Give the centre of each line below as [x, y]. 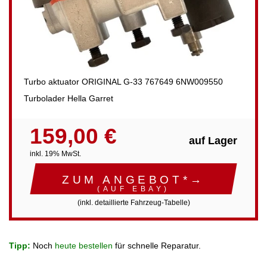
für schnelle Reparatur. [157, 245]
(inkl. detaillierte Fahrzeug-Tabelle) [133, 203]
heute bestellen [84, 245]
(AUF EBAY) [133, 189]
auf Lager [213, 141]
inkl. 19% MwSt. [55, 153]
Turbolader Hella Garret [69, 99]
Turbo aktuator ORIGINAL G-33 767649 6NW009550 [123, 82]
